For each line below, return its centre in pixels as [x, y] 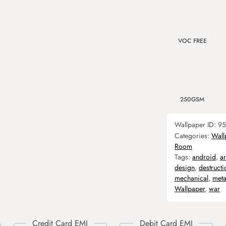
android [204, 157]
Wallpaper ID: [196, 125]
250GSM [192, 99]
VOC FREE [192, 41]
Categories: [193, 136]
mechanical [191, 178]
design [185, 167]
